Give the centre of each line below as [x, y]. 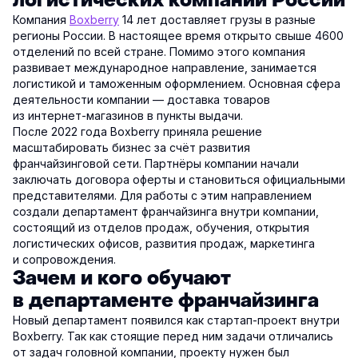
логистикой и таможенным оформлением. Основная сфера [177, 84]
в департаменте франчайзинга [166, 301]
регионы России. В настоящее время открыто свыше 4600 [178, 36]
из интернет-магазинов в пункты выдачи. [128, 116]
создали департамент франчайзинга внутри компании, [166, 212]
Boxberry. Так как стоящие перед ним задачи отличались [173, 336]
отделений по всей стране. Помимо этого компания [159, 52]
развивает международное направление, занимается [165, 68]
